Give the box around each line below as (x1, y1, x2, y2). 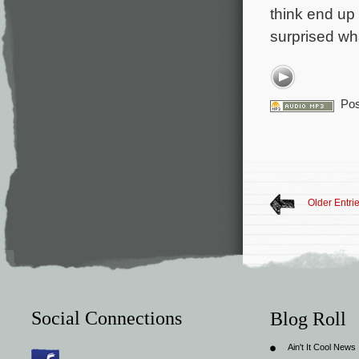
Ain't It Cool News (288, 341, 356, 352)
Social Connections (31, 307, 182, 329)
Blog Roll (270, 308, 346, 329)
